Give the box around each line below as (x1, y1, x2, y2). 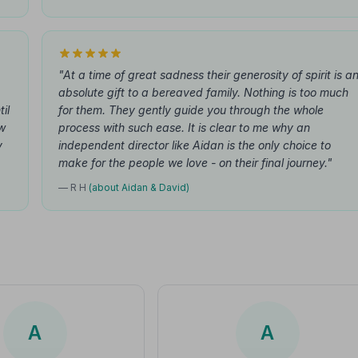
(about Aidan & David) (89, 181, 189, 193)
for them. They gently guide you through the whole (58, 103, 324, 117)
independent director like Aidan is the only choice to (58, 138, 331, 152)
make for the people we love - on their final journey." (58, 156, 332, 169)
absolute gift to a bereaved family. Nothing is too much (58, 86, 348, 99)
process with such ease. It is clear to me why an (58, 121, 310, 134)
